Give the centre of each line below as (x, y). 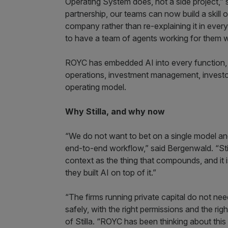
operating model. (96, 87)
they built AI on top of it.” (111, 173)
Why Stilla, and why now (115, 111)
